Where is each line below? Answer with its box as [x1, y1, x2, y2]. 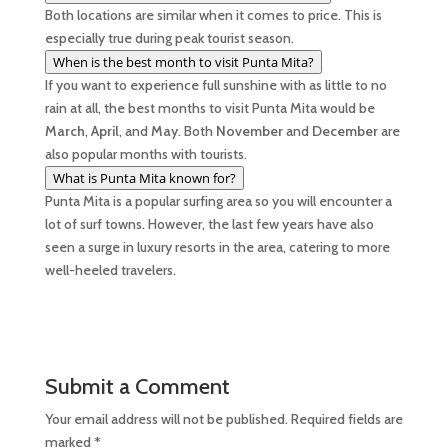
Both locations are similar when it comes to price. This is [44, 6, 382, 24]
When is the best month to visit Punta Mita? [52, 53, 314, 71]
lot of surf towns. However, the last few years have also [44, 215, 374, 233]
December [311, 122, 378, 140]
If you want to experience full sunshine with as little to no [44, 76, 387, 94]
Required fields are [290, 410, 403, 428]
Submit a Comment [44, 373, 230, 400]
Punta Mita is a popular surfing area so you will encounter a [44, 192, 392, 210]
